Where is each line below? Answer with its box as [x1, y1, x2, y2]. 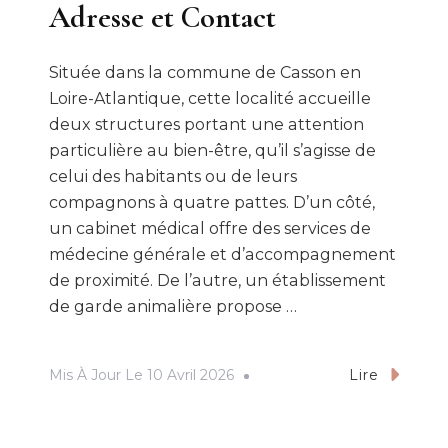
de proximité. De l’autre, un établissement [49, 271, 386, 291]
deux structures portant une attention [49, 115, 364, 135]
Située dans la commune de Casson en [49, 63, 361, 83]
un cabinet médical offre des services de [49, 219, 371, 239]
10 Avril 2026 [147, 366, 234, 385]
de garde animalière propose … [49, 297, 297, 317]
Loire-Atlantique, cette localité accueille [49, 89, 371, 109]
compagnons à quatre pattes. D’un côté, [49, 193, 375, 213]
